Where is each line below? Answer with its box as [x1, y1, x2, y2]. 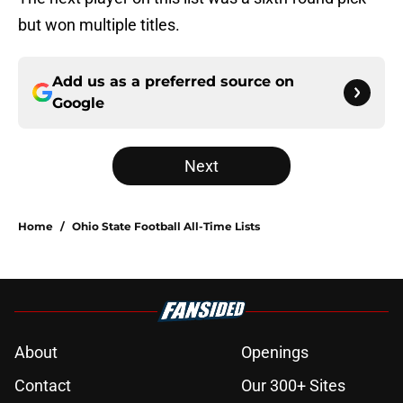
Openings [241, 343, 309, 363]
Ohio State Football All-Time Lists [72, 219, 260, 234]
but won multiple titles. [18, 15, 180, 35]
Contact [14, 376, 71, 396]
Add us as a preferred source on [52, 73, 294, 91]
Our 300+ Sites [241, 376, 345, 396]
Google [52, 94, 104, 112]
